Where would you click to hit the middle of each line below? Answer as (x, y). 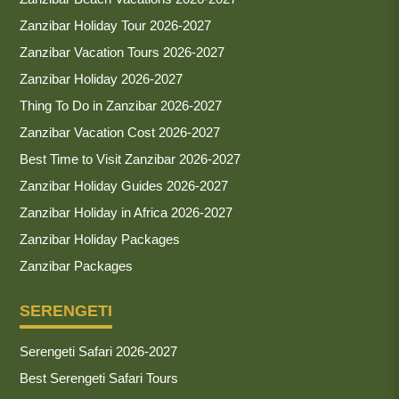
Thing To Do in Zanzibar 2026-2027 (121, 105)
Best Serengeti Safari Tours (99, 378)
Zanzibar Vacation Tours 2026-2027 (122, 52)
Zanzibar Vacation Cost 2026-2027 (120, 132)
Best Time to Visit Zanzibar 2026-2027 (130, 159)
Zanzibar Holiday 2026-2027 (101, 78)
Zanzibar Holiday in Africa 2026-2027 (126, 212)
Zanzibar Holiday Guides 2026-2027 (124, 185)
